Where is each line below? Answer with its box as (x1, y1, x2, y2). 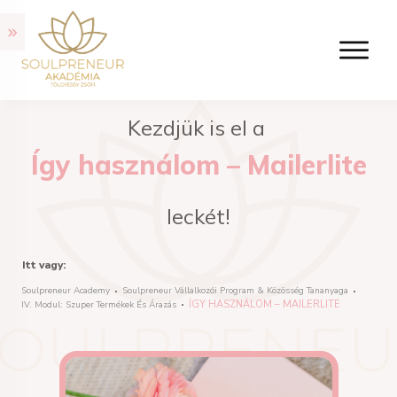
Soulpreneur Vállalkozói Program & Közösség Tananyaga (122, 284, 348, 298)
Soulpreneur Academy (21, 284, 110, 298)
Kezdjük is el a (127, 114, 270, 142)
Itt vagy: (22, 258, 66, 273)
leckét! (167, 203, 230, 230)
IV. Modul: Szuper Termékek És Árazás (21, 298, 176, 311)
